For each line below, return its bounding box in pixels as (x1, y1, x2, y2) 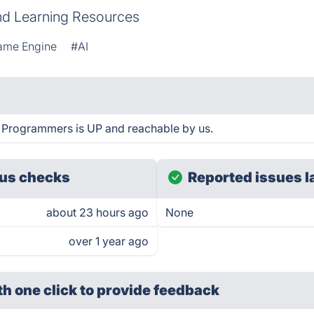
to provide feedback (80, 282, 220, 299)
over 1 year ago (69, 234, 149, 248)
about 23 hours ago (46, 205, 149, 219)
